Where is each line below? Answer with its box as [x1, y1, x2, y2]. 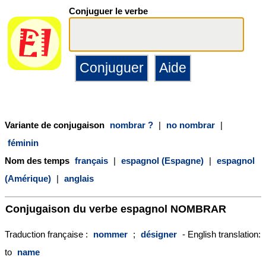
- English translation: [180, 229, 261, 239]
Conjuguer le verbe [69, 6, 148, 16]
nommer [93, 229, 128, 239]
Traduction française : [5, 229, 90, 239]
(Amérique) [5, 173, 51, 183]
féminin [8, 137, 39, 148]
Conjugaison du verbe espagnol [5, 202, 170, 216]
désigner [141, 229, 177, 239]
